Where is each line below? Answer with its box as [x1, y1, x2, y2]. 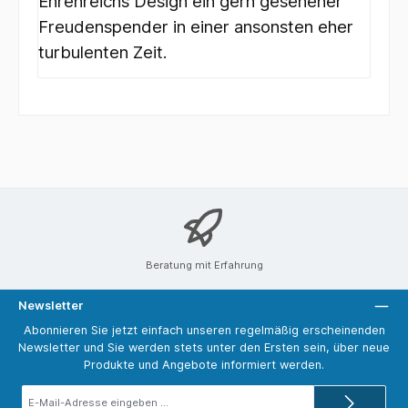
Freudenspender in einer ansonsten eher [38, 16, 353, 38]
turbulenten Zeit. [38, 42, 168, 64]
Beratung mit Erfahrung [145, 259, 263, 272]
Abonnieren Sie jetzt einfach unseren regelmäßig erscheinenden [23, 323, 385, 338]
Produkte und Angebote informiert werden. [84, 358, 324, 372]
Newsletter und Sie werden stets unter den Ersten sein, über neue [18, 341, 390, 355]
